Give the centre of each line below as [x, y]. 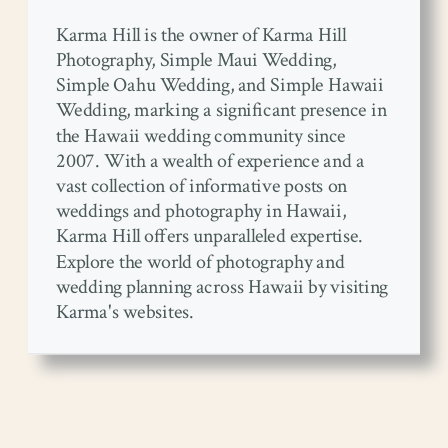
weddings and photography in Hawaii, [201, 211]
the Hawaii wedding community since [201, 136]
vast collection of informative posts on [202, 186]
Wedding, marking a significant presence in [221, 111]
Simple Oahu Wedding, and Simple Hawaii [220, 85]
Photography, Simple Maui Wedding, [196, 60]
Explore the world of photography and [200, 262]
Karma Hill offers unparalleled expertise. [209, 237]
